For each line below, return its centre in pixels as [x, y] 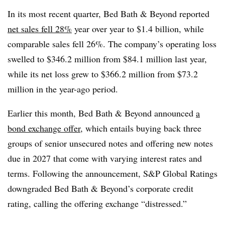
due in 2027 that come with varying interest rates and [105, 158]
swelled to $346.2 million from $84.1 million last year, [107, 59]
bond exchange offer [44, 128]
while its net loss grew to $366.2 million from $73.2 [103, 74]
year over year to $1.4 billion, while [138, 29]
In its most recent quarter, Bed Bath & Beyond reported [108, 14]
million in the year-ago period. [63, 89]
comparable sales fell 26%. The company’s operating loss [112, 44]
